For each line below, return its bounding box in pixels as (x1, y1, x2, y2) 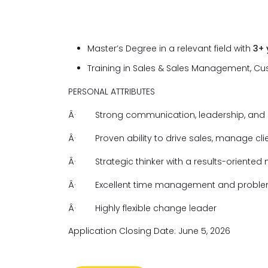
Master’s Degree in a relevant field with (87, 42, 253, 54)
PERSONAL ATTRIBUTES (68, 86, 155, 98)
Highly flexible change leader (95, 202, 217, 214)
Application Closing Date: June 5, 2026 (68, 225, 230, 237)
